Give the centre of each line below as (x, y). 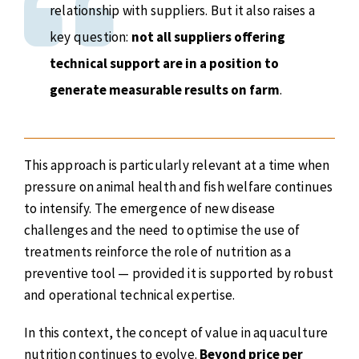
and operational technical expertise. (130, 295)
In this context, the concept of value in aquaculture (176, 332)
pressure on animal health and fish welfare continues (179, 187)
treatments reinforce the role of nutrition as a (158, 252)
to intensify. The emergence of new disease (150, 209)
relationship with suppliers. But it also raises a (182, 11)
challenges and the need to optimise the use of (162, 230)
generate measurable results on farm (165, 90)
